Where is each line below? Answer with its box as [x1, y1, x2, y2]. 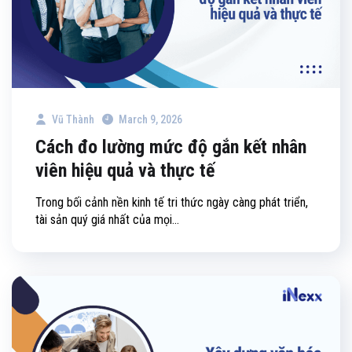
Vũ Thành [49, 112, 94, 126]
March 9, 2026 [119, 112, 182, 126]
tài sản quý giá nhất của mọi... [35, 211, 179, 227]
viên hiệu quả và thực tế [35, 159, 214, 181]
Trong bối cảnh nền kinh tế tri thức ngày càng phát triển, [35, 194, 308, 210]
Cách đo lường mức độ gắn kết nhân [35, 135, 306, 158]
